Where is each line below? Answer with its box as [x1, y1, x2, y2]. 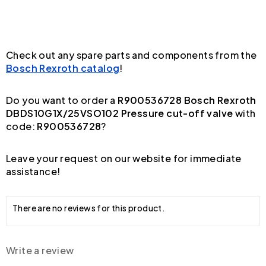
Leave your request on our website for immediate [6, 151, 242, 164]
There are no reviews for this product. [12, 202, 166, 213]
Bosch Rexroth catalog [6, 61, 120, 74]
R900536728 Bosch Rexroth [118, 93, 256, 106]
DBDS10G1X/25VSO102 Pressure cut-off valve [6, 106, 233, 119]
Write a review [6, 243, 74, 256]
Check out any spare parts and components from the [6, 48, 257, 61]
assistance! [6, 164, 61, 178]
